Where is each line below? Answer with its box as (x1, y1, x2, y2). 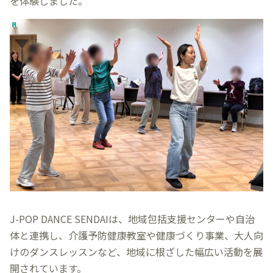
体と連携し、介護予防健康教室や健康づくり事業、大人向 (10, 227, 263, 243)
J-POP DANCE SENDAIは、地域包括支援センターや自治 (10, 211, 255, 226)
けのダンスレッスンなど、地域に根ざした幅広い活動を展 (10, 244, 263, 259)
